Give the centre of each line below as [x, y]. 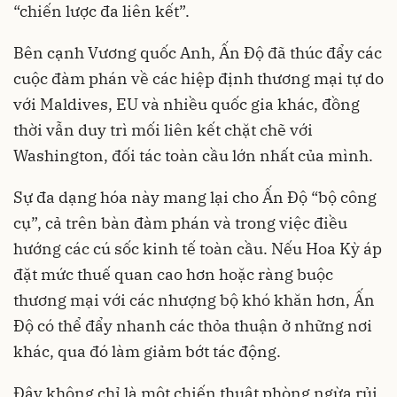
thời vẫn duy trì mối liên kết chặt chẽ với [163, 130]
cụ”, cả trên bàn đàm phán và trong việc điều [180, 223]
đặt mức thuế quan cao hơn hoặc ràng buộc [173, 275]
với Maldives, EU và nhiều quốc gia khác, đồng [187, 105]
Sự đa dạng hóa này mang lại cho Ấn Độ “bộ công [195, 198]
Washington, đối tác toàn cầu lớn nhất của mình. [193, 156]
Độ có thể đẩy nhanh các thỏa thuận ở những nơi [193, 326]
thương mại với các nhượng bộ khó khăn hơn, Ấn [194, 300]
